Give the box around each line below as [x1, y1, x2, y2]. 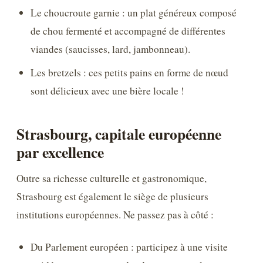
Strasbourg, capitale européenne [16, 123, 221, 146]
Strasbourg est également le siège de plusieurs [16, 190, 208, 204]
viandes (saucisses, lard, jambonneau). [31, 42, 191, 56]
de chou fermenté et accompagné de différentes [31, 24, 226, 38]
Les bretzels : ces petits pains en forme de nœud [31, 65, 229, 79]
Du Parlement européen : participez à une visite [31, 240, 228, 254]
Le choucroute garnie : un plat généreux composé [31, 6, 237, 20]
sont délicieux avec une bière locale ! [31, 83, 185, 97]
